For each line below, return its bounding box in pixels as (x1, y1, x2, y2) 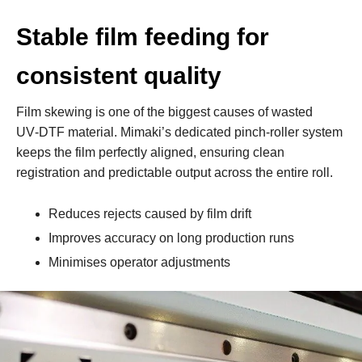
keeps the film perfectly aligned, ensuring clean (16, 145, 284, 159)
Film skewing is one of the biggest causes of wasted (16, 104, 313, 119)
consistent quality (16, 61, 221, 89)
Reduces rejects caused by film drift (48, 206, 251, 221)
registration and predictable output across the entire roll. (16, 165, 333, 179)
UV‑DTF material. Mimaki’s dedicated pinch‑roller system (16, 124, 343, 139)
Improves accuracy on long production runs (48, 230, 294, 245)
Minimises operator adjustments (48, 255, 230, 269)
